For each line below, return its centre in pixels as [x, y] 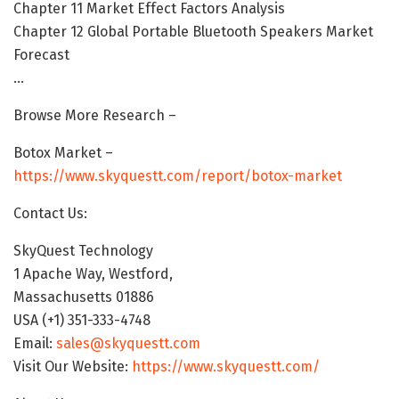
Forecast [41, 55]
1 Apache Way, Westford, [93, 274]
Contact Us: [50, 214]
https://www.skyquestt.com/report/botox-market [178, 176]
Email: [35, 344]
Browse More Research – [95, 116]
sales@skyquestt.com [128, 344]
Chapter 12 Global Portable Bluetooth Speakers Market [193, 32]
